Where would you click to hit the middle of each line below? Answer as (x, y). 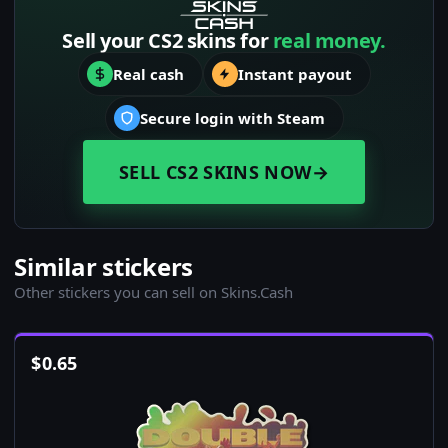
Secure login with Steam (232, 118)
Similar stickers (104, 267)
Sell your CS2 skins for (167, 41)
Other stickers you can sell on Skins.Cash (153, 292)
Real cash (148, 74)
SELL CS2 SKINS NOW (215, 172)
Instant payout (294, 74)
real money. (329, 41)
